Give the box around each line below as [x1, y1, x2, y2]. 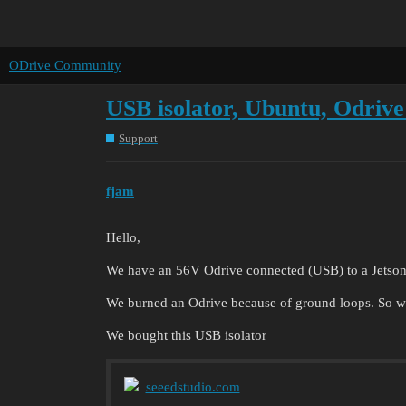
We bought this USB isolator [106, 328, 266, 343]
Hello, [106, 230, 140, 246]
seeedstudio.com [145, 379, 240, 394]
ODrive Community [9, 58, 121, 72]
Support [119, 130, 158, 145]
